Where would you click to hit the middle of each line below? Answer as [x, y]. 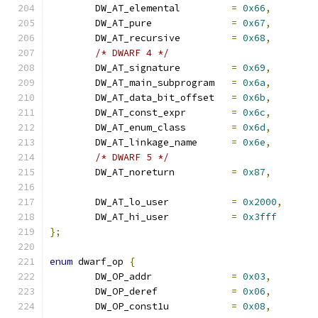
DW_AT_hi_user [200, 217]
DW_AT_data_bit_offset [223, 98]
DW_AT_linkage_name [214, 142]
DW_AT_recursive [206, 38]
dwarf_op [101, 262]
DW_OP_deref [194, 291]
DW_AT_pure [192, 23]
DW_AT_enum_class [209, 127]
